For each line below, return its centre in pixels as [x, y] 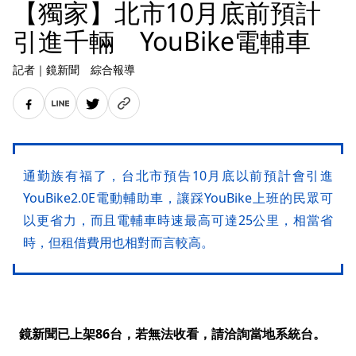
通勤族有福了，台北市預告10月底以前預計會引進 [178, 176]
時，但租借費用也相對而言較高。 [118, 242]
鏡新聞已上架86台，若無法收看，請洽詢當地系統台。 [172, 334]
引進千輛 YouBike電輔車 [162, 41]
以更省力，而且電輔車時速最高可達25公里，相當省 [178, 220]
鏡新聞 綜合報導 [91, 70]
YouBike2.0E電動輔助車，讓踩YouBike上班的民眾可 [178, 198]
